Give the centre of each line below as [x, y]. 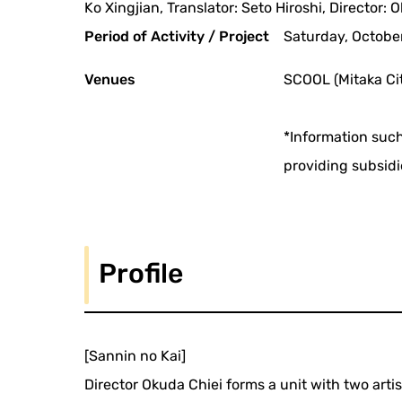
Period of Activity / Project [177, 37]
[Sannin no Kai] [135, 356]
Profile [141, 274]
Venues [110, 80]
